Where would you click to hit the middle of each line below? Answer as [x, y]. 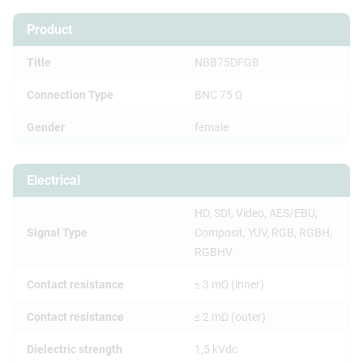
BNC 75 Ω [218, 94]
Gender [46, 127]
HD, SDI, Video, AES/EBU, [256, 213]
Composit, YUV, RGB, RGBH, [263, 232]
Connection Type [70, 94]
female [211, 127]
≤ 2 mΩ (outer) [230, 316]
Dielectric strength [75, 349]
